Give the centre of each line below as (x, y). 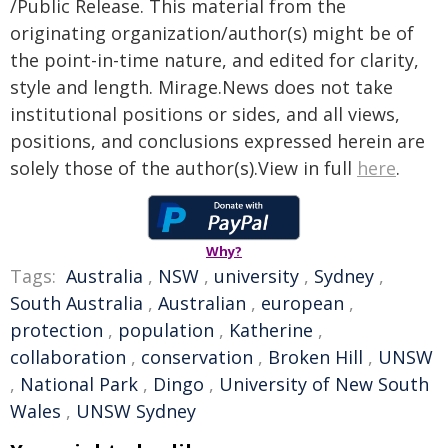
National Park (79, 384)
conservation (197, 357)
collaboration (68, 357)
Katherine (271, 330)
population (166, 330)
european (302, 303)
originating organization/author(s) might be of (212, 33)
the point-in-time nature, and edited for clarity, (214, 60)
